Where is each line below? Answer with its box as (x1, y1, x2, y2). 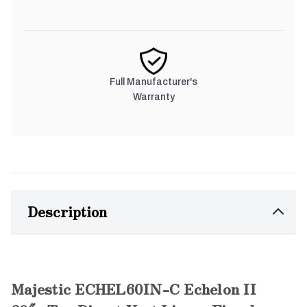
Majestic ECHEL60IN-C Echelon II (11, 278, 256, 299)
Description (27, 201, 107, 221)
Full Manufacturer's (110, 76, 197, 87)
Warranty (132, 91, 175, 102)
